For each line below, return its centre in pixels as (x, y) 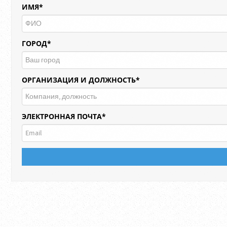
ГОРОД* (36, 43)
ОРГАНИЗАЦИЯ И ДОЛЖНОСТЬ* (81, 80)
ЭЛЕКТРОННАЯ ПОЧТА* (64, 116)
